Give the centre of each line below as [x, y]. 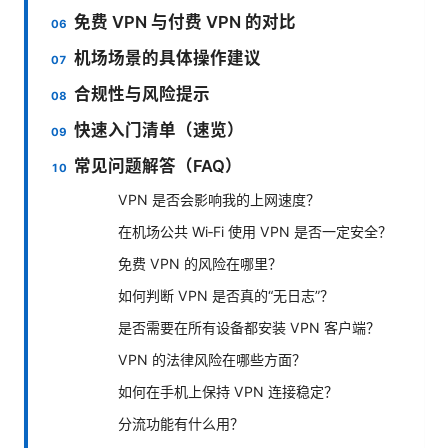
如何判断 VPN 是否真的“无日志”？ [226, 295]
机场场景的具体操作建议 [168, 57]
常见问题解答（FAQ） [158, 165]
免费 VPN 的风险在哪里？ [200, 263]
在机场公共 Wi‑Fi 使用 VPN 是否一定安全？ [255, 231]
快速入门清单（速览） [159, 129]
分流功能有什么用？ [181, 423]
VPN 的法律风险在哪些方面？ [212, 359]
